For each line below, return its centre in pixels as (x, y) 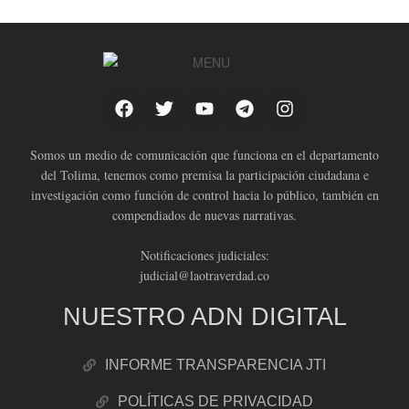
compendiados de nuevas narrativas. (204, 215)
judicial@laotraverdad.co (204, 275)
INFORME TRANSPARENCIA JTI (216, 364)
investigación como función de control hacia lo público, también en (204, 194)
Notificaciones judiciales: (204, 255)
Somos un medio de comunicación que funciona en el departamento (204, 154)
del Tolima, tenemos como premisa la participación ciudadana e (204, 174)
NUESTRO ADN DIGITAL (204, 316)
